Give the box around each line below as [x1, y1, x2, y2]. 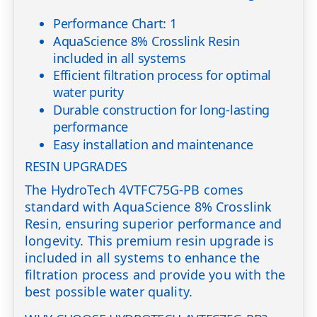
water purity [53, 83, 124, 101]
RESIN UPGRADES [25, 158, 128, 175]
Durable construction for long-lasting [53, 101, 270, 119]
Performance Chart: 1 [53, 14, 177, 32]
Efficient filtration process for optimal [53, 67, 272, 84]
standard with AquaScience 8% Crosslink [25, 197, 272, 215]
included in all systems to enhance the [25, 248, 260, 266]
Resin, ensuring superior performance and [25, 214, 282, 232]
